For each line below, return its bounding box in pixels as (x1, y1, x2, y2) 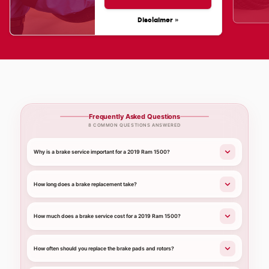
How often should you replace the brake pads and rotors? (34, 245, 174, 252)
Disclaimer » (137, 14, 179, 24)
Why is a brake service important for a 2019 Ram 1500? (34, 149, 170, 156)
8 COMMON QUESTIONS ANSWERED (88, 122, 181, 128)
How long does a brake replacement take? (34, 181, 137, 187)
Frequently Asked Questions (88, 112, 181, 121)
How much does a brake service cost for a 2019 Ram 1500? (34, 213, 181, 220)
